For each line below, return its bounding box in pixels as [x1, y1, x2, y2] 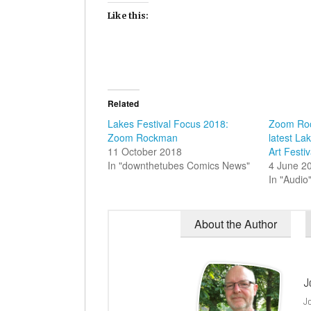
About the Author [194, 216, 277, 233]
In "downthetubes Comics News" [108, 158, 250, 173]
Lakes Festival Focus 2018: [108, 117, 228, 131]
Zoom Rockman [108, 131, 178, 145]
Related [108, 97, 140, 110]
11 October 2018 [108, 144, 182, 159]
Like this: [108, 10, 149, 22]
